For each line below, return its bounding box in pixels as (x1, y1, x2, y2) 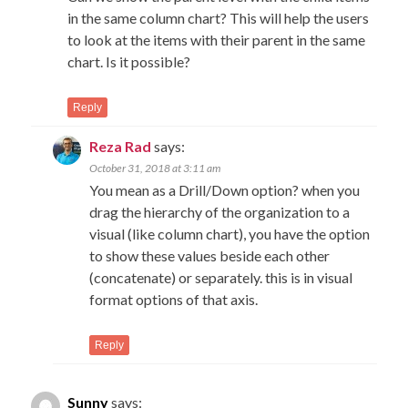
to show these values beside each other (89, 246, 331, 264)
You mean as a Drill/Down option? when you (89, 180, 361, 199)
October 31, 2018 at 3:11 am (89, 160, 221, 175)
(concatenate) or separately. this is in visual (89, 268, 353, 286)
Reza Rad (89, 137, 152, 155)
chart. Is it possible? (67, 52, 191, 70)
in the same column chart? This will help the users (67, 8, 370, 26)
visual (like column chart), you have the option (89, 224, 371, 242)
